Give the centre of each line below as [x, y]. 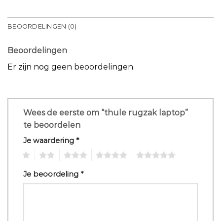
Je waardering [50, 140]
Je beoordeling [52, 174]
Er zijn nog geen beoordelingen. [71, 67]
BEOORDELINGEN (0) [42, 26]
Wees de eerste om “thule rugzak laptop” [106, 112]
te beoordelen [53, 125]
